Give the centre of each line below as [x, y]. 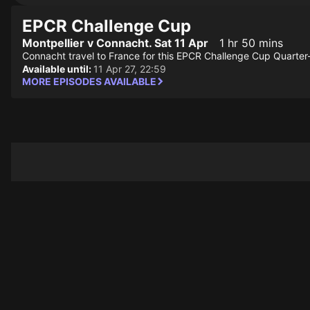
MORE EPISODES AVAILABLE [89, 81]
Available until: [58, 69]
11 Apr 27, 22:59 [130, 69]
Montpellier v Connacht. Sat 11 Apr [115, 43]
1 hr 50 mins [251, 43]
